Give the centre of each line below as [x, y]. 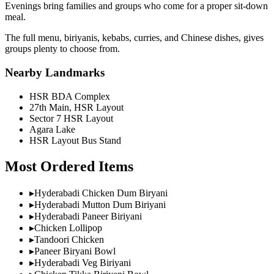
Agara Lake [52, 129]
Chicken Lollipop [68, 228]
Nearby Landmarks [55, 73]
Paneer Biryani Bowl [75, 251]
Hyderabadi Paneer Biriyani [88, 216]
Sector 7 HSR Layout [71, 118]
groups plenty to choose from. [62, 49]
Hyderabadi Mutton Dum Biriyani [100, 204]
